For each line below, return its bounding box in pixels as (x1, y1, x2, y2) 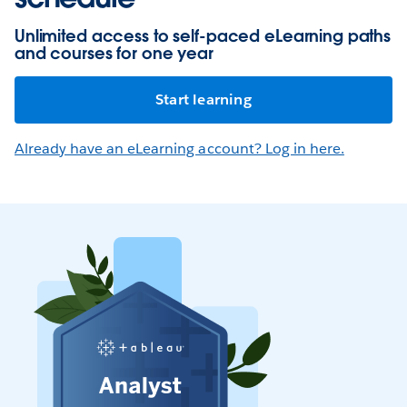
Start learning (155, 89, 252, 109)
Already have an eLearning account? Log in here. (15, 138, 344, 158)
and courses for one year (15, 42, 213, 64)
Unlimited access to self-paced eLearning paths (15, 25, 392, 46)
